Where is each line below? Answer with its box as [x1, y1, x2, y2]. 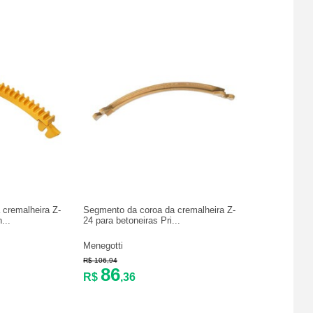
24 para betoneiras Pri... [83, 214, 180, 226]
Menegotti [83, 240, 123, 251]
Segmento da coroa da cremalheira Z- [83, 204, 235, 215]
